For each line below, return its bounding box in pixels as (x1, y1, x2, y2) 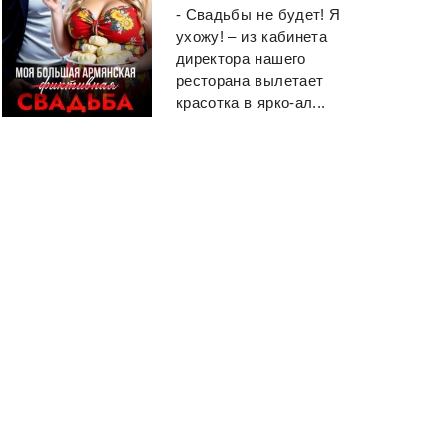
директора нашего (176, 49, 306, 67)
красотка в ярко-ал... (176, 93, 326, 111)
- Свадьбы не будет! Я (176, 5, 341, 23)
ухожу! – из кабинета (176, 27, 327, 45)
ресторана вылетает (176, 71, 324, 89)
